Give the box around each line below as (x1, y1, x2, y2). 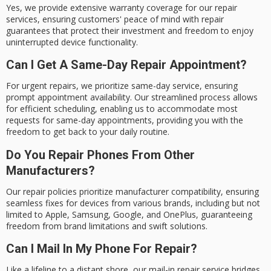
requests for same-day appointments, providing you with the (6, 114, 243, 126)
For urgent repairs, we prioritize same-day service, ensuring (6, 80, 238, 92)
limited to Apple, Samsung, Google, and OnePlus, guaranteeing (6, 208, 252, 220)
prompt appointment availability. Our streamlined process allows (6, 91, 258, 103)
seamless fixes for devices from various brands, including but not (6, 197, 260, 209)
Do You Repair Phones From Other (6, 147, 195, 162)
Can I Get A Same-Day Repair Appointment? (6, 57, 247, 72)
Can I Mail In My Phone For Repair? (6, 241, 197, 256)
